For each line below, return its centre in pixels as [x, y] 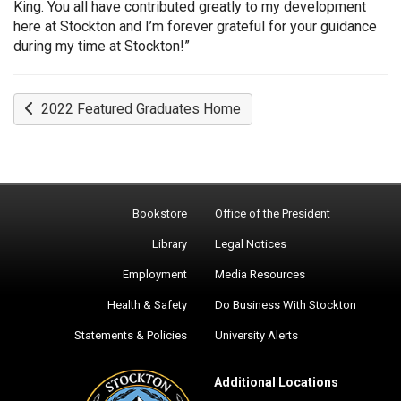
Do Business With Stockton [286, 305]
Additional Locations [276, 382]
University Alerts [256, 335]
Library [170, 244]
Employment [155, 274]
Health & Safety [147, 305]
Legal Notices [251, 244]
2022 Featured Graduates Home [137, 109]
